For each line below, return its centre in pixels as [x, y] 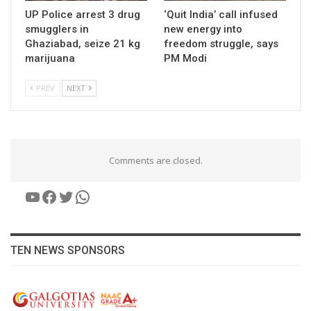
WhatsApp [113, 196]
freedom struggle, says [221, 44]
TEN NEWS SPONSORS [68, 251]
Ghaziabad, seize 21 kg [83, 44]
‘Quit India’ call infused [221, 15]
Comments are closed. [155, 161]
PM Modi [185, 59]
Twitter [86, 196]
